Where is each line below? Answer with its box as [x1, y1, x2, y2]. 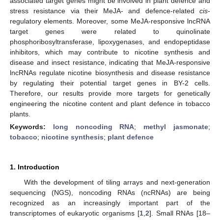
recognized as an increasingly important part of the [10, 198, 210, 207]
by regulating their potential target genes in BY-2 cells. [10, 79, 210, 87]
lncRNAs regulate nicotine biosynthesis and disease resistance [10, 68, 210, 77]
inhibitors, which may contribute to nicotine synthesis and [10, 48, 210, 56]
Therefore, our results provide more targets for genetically [10, 89, 210, 97]
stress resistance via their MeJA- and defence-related [10, 6, 199, 15]
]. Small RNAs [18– [149, 209, 211, 217]
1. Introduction [10, 163, 59, 171]
